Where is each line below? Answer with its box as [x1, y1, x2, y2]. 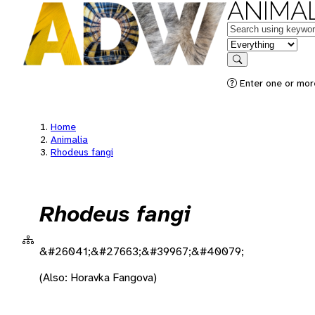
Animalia [51, 133, 88, 146]
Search [236, 64, 266, 75]
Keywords [226, 20, 274, 35]
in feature [226, 36, 273, 51]
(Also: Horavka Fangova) [39, 269, 157, 285]
